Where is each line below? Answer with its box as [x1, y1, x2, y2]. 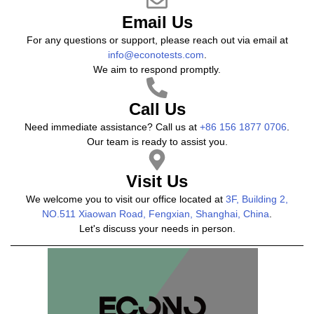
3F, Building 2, [226, 193, 288, 205]
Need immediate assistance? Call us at [25, 121, 200, 132]
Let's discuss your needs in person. [78, 223, 235, 234]
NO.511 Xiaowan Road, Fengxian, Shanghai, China [42, 208, 269, 219]
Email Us [121, 13, 193, 32]
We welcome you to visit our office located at [26, 193, 226, 205]
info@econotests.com [107, 49, 204, 60]
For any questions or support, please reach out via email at [26, 34, 288, 46]
